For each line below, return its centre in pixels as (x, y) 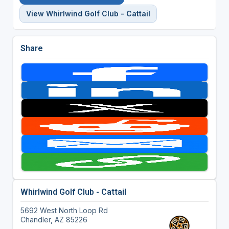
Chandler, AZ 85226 (54, 219)
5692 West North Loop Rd (64, 210)
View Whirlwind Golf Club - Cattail (88, 13)
